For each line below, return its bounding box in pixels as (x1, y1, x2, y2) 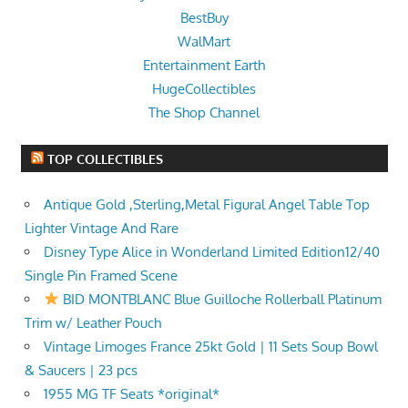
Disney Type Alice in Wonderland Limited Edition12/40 (44, 242, 380, 260)
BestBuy (179, 8, 229, 26)
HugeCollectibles (152, 79, 256, 97)
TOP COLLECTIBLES (46, 150, 163, 167)
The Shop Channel (148, 103, 260, 121)
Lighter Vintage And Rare (25, 219, 178, 237)
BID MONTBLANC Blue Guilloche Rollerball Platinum (59, 290, 382, 308)
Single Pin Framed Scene (25, 266, 178, 284)
